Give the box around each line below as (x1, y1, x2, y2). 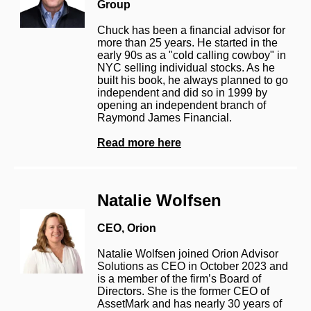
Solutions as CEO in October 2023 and (97, 260, 288, 272)
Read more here (97, 136, 181, 149)
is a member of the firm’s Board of (97, 272, 261, 285)
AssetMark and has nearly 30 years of (97, 297, 282, 310)
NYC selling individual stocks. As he (97, 61, 275, 74)
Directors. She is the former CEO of (97, 285, 269, 297)
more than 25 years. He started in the (97, 36, 278, 49)
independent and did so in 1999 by (97, 86, 267, 99)
